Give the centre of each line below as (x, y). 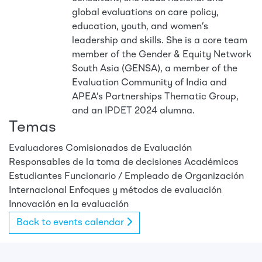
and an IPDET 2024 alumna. (133, 111)
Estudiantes (35, 177)
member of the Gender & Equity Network (162, 55)
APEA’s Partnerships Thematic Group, (155, 97)
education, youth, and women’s (140, 27)
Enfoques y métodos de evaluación (145, 191)
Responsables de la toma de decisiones (95, 163)
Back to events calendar (71, 223)
